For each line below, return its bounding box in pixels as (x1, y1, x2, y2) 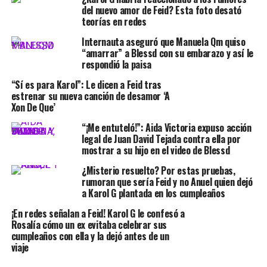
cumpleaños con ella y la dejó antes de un (11, 228, 169, 243)
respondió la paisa (81, 57, 152, 72)
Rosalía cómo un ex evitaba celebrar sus (11, 217, 167, 232)
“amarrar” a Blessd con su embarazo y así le (81, 45, 254, 60)
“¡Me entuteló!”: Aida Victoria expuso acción (81, 120, 252, 135)
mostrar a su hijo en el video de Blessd (81, 142, 230, 157)
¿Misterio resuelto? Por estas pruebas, (81, 163, 235, 178)
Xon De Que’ (11, 100, 56, 114)
